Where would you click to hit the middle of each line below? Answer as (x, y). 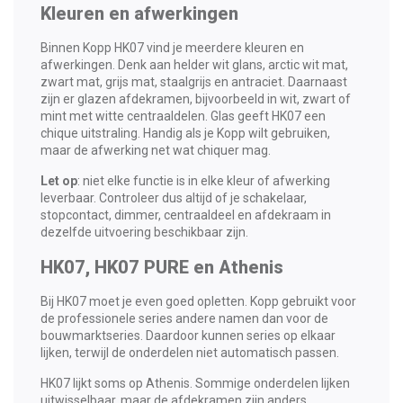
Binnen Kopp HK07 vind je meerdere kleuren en (172, 47)
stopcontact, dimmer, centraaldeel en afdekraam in (186, 215)
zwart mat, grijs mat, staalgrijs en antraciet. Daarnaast (194, 81)
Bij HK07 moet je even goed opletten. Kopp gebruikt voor (198, 301)
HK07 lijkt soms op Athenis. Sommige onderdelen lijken (195, 383)
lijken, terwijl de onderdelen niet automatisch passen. (190, 352)
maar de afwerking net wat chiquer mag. (156, 150)
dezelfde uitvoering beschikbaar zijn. (144, 232)
